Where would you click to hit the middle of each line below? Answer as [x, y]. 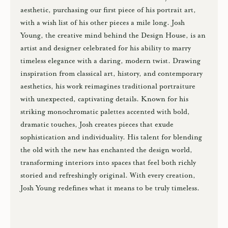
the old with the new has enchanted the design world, [106, 150]
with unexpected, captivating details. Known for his [104, 99]
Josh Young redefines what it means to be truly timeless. [110, 188]
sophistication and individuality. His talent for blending [111, 137]
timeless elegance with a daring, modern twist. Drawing [110, 61]
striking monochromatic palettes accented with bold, [105, 112]
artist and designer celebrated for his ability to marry [106, 48]
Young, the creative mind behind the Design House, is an [113, 35]
